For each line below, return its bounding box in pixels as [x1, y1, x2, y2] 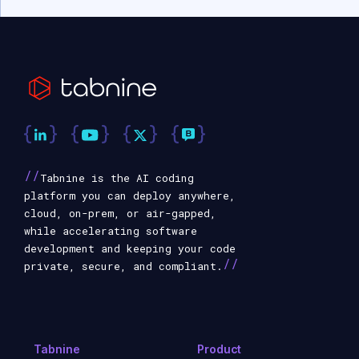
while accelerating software [24, 223, 197, 238]
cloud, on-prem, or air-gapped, [24, 205, 216, 220]
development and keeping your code [24, 240, 236, 256]
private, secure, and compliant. [24, 258, 223, 273]
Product [197, 341, 242, 356]
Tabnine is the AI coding [40, 170, 194, 185]
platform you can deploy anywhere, [24, 188, 236, 203]
